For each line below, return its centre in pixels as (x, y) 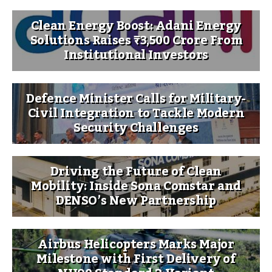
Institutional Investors (136, 56)
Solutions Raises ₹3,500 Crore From (136, 41)
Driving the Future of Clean (136, 172)
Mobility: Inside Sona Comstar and (136, 187)
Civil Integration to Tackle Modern (136, 114)
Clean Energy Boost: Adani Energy (136, 26)
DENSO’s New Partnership (136, 201)
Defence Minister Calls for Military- (136, 99)
